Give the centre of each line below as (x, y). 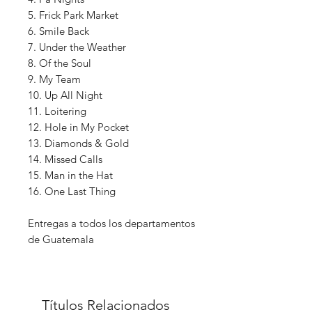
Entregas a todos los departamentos (111, 224)
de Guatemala (61, 240)
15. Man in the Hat (70, 175)
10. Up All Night (65, 95)
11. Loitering (57, 111)
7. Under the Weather (77, 47)
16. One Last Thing (72, 192)
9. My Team (54, 79)
